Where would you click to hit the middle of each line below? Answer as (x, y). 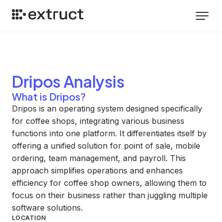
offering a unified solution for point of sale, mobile (106, 146)
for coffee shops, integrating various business (98, 121)
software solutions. (47, 208)
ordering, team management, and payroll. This (99, 158)
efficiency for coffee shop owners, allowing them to (109, 183)
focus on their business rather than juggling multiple (110, 195)
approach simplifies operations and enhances (97, 170)
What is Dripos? (49, 96)
